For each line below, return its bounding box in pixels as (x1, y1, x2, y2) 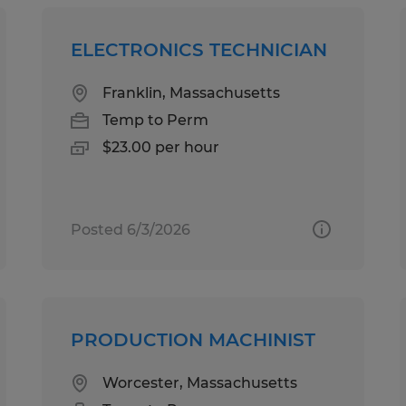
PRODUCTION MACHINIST (71, 328, 316, 351)
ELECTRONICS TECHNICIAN (71, 38, 328, 61)
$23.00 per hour (102, 138, 220, 156)
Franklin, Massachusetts (102, 83, 281, 101)
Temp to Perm (102, 111, 209, 129)
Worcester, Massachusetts (102, 373, 298, 391)
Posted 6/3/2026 (71, 220, 191, 238)
